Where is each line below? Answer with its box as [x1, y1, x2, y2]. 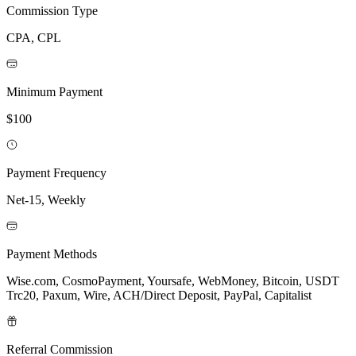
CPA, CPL [6, 30, 61, 44]
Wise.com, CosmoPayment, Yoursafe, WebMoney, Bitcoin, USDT [6, 273, 339, 288]
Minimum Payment [6, 84, 103, 99]
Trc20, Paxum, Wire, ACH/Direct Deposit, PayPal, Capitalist [6, 288, 311, 302]
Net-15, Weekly [6, 192, 86, 207]
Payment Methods [6, 246, 97, 261]
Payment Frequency [6, 165, 106, 180]
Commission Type [6, 3, 98, 17]
